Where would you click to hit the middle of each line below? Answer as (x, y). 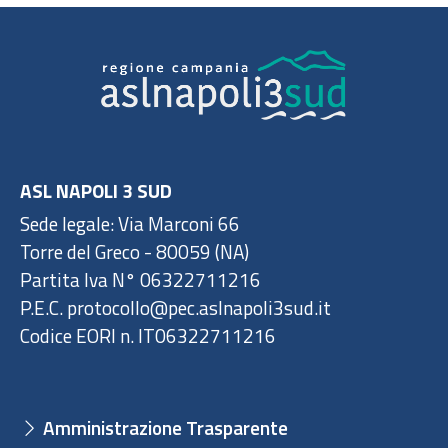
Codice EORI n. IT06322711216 (148, 336)
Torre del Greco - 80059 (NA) (134, 252)
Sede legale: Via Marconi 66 (130, 224)
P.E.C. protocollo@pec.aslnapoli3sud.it (175, 308)
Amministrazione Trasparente (163, 428)
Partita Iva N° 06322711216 (140, 280)
